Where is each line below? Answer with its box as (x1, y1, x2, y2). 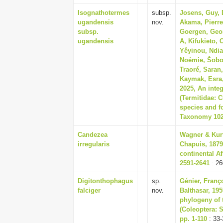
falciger (78, 187, 101, 194)
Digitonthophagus (78, 177, 133, 185)
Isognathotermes (78, 9, 129, 16)
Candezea (78, 131, 108, 138)
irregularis (78, 140, 110, 148)
